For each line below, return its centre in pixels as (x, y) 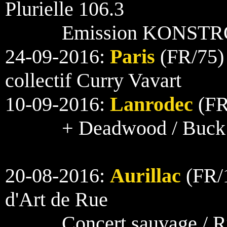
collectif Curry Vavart (93, 80)
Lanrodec (152, 104)
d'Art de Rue (56, 199)
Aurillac (145, 176)
